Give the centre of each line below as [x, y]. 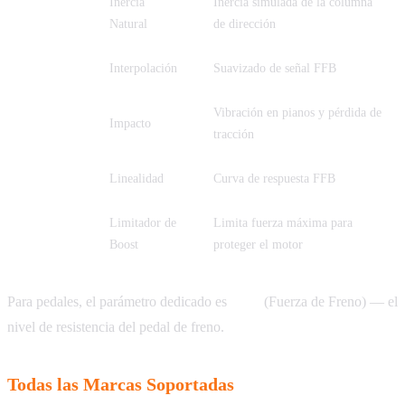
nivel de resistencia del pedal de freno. [116, 327]
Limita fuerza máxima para [283, 223]
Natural [128, 24]
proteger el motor [258, 245]
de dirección [245, 24]
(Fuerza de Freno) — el [329, 302]
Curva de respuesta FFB [274, 179]
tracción [234, 135]
